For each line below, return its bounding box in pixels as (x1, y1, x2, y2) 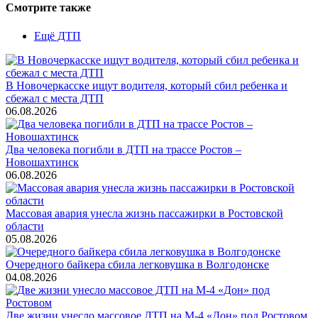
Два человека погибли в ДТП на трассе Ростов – (6, 143, 241, 155)
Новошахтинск (6, 155, 79, 168)
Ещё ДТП (34, 29, 81, 42)
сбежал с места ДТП (6, 92, 104, 104)
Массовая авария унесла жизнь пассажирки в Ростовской (6, 207, 283, 219)
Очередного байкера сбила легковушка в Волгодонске (6, 258, 269, 270)
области (6, 219, 44, 232)
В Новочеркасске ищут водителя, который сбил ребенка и (6, 79, 287, 92)
